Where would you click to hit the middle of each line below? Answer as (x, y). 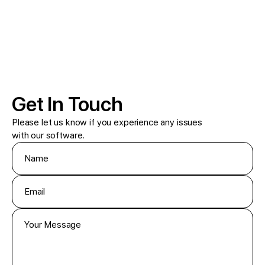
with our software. (49, 136)
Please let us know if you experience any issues (107, 123)
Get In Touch (67, 104)
